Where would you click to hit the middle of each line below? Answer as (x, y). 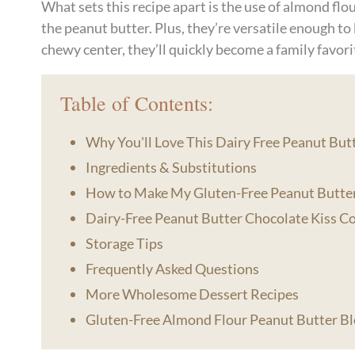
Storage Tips (124, 244)
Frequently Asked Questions (172, 269)
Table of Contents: (137, 103)
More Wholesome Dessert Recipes (192, 294)
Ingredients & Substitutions (171, 168)
